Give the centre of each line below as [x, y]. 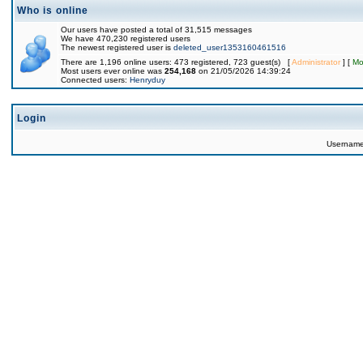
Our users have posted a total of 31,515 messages [156, 30]
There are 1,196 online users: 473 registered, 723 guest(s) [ [176, 62]
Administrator [316, 62]
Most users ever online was [113, 71]
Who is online [53, 11]
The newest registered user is [117, 47]
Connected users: [95, 80]
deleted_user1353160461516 [230, 47]
